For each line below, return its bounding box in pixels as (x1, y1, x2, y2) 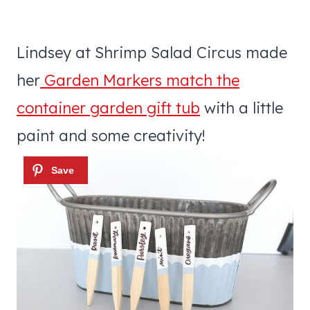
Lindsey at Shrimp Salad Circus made (17, 42, 287, 62)
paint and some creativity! (17, 125, 206, 145)
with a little (200, 98, 283, 118)
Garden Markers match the (40, 70, 239, 90)
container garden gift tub (17, 98, 200, 118)
